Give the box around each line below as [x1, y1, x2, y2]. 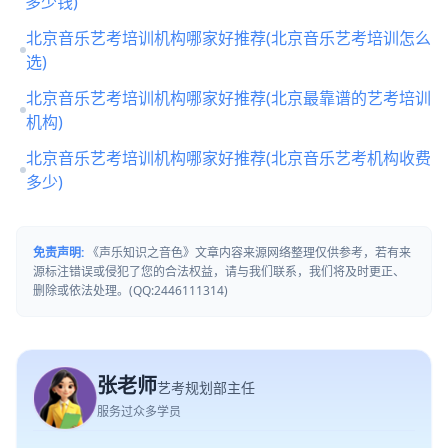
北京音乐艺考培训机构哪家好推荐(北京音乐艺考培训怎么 [25, 27, 431, 49]
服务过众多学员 [97, 403, 181, 420]
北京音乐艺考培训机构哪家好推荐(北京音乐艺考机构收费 [25, 147, 431, 169]
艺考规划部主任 [157, 378, 255, 397]
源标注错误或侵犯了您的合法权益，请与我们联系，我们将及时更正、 [33, 263, 405, 280]
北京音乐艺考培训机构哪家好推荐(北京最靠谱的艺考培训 [25, 87, 431, 109]
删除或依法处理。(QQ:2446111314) [33, 282, 228, 299]
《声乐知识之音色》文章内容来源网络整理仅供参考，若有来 [84, 244, 411, 261]
